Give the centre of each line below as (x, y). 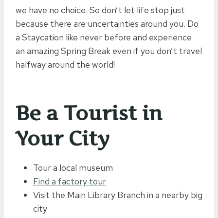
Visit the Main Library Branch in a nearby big (118, 195)
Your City (63, 138)
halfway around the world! (65, 64)
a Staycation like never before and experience (104, 37)
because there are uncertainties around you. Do (107, 23)
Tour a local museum (73, 167)
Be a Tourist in (89, 113)
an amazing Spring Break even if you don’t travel (109, 51)
